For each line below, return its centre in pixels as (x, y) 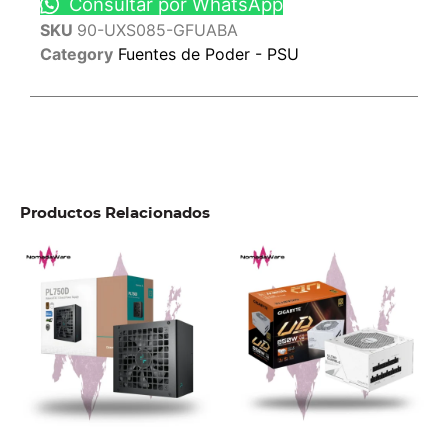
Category (76, 53)
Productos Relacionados (115, 213)
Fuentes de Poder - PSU (208, 53)
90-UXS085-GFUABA (157, 29)
